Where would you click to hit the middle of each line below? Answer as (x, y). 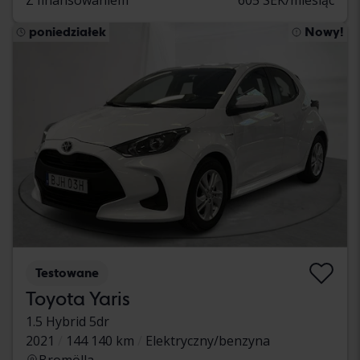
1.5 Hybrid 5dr (67, 321)
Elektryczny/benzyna (208, 340)
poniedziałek (67, 31)
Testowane (67, 272)
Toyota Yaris (78, 298)
